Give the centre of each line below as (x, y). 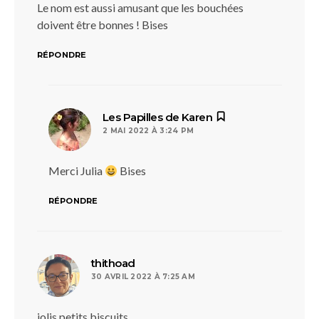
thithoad (113, 263)
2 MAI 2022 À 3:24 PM (148, 131)
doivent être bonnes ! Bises (103, 25)
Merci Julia (77, 171)
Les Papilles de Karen (158, 117)
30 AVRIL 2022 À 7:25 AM (143, 277)
